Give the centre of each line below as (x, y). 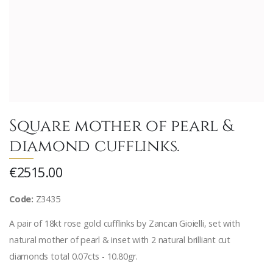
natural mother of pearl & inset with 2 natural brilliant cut (120, 240)
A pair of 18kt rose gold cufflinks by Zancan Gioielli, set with (125, 224)
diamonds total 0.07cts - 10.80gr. (73, 257)
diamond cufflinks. (95, 145)
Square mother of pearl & (121, 125)
